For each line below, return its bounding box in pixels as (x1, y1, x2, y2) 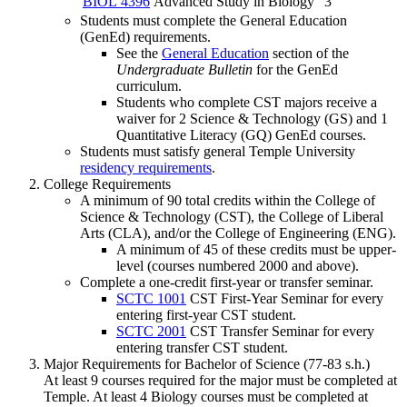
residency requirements (80, 160, 212, 176)
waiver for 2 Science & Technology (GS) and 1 (116, 111, 388, 127)
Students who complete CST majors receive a (116, 94, 377, 111)
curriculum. (116, 78, 182, 94)
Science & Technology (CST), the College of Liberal (80, 209, 383, 225)
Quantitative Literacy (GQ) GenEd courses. (116, 127, 366, 144)
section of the (269, 45, 349, 62)
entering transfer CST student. (116, 340, 288, 356)
